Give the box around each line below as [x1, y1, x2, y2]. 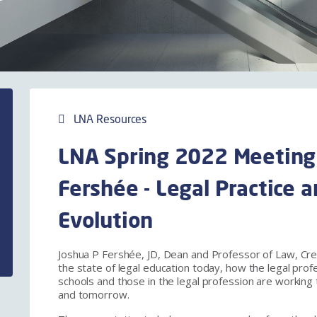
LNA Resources [64, 110, 147, 127]
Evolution [57, 205, 154, 234]
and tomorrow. [57, 287, 129, 301]
